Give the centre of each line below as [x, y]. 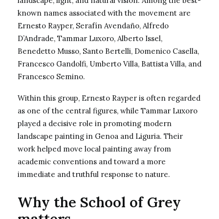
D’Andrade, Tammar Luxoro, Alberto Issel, [90, 38]
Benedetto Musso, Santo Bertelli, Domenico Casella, [108, 51]
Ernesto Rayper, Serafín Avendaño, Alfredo [93, 26]
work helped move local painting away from [94, 149]
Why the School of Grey [99, 202]
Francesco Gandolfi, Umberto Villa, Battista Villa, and [109, 64]
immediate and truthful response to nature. [94, 174]
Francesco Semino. [51, 77]
